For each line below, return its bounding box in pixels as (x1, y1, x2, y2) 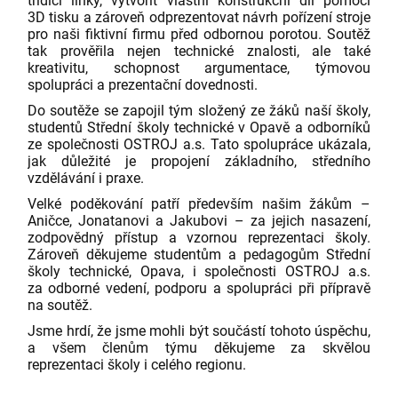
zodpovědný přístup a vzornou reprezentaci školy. (28, 228, 370, 246)
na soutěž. (28, 296, 92, 314)
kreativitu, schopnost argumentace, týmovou (28, 59, 370, 76)
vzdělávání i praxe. (28, 169, 144, 187)
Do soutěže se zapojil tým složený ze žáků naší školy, (28, 101, 370, 119)
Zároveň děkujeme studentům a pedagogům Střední (28, 245, 370, 263)
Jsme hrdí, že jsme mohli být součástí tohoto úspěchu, (28, 322, 370, 339)
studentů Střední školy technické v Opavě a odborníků (28, 118, 370, 136)
